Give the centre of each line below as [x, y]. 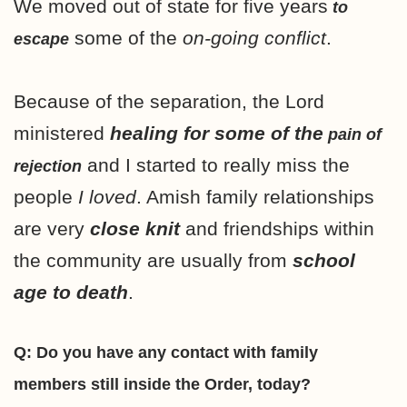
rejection [48, 166]
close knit [135, 228]
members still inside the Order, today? [162, 384]
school [324, 260]
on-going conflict [252, 37]
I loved [107, 196]
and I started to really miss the [216, 164]
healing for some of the [217, 133]
